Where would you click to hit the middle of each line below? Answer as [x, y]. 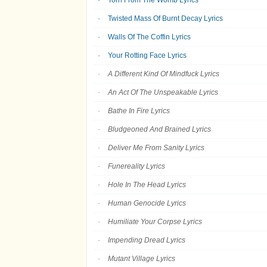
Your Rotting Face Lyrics [147, 55]
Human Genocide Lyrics [147, 203]
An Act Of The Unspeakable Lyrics [163, 92]
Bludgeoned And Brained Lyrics [159, 129]
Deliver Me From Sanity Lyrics [156, 148]
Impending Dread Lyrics [147, 240]
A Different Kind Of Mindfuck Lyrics [164, 74]
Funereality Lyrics [136, 166]
